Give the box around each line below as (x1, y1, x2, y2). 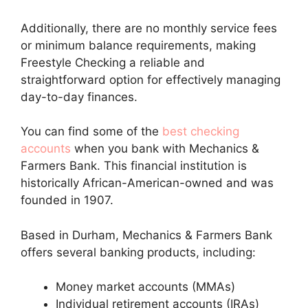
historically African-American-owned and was (21, 176, 274, 190)
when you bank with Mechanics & (71, 142, 259, 156)
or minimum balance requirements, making (21, 38, 256, 52)
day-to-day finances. (21, 89, 137, 104)
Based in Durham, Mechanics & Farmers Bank (21, 228, 272, 242)
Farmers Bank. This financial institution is (21, 159, 247, 173)
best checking (162, 124, 239, 139)
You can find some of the (21, 124, 162, 139)
